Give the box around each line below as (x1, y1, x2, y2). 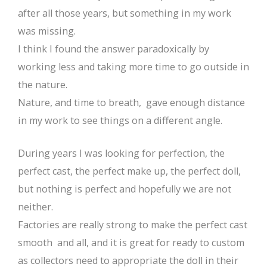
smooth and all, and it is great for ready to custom (18, 235, 244, 249)
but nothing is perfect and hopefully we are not (18, 182, 231, 195)
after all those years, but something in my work (18, 6, 231, 20)
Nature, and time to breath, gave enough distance (18, 95, 245, 109)
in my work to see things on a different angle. (18, 113, 222, 127)
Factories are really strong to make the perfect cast (18, 218, 247, 231)
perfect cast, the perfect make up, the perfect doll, (18, 164, 241, 178)
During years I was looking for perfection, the (18, 146, 225, 160)
